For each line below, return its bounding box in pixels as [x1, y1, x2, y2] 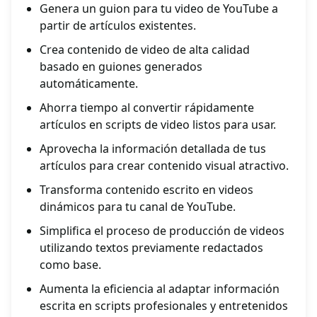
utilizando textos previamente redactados [40, 240, 263, 256]
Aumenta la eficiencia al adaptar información [40, 281, 279, 297]
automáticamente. [40, 76, 138, 92]
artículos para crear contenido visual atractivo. [40, 158, 289, 174]
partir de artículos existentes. [40, 18, 196, 34]
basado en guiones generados [40, 59, 202, 75]
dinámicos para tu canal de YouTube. [40, 199, 236, 215]
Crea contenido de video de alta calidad [40, 42, 250, 58]
